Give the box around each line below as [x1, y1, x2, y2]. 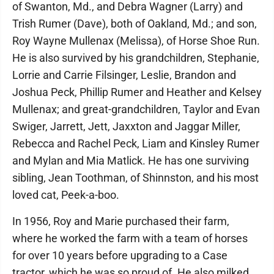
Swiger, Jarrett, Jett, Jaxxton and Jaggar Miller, [12, 120, 240, 133]
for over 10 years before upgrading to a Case [12, 249, 228, 262]
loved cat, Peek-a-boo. [12, 188, 119, 201]
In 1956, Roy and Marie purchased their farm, [12, 215, 229, 228]
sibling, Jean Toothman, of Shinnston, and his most [12, 171, 259, 184]
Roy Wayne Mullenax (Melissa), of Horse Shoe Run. [12, 34, 260, 47]
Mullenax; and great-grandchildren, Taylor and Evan [12, 103, 260, 116]
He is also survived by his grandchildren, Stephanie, [12, 51, 259, 64]
